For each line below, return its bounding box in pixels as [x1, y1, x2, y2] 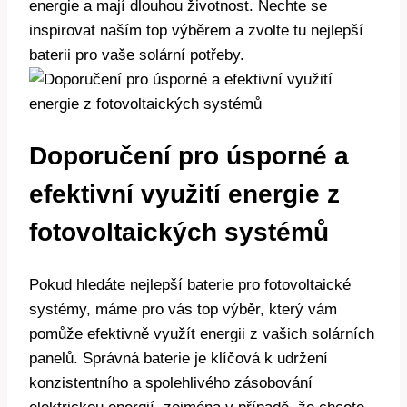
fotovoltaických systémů [29, 217, 329, 246]
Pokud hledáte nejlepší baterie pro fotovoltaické [29, 276, 351, 294]
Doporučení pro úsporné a [29, 141, 349, 170]
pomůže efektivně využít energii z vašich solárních [29, 325, 374, 343]
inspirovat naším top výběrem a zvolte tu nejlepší [29, 21, 363, 39]
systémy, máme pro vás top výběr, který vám [29, 301, 337, 319]
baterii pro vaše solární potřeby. [29, 45, 244, 64]
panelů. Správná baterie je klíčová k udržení [29, 350, 328, 368]
